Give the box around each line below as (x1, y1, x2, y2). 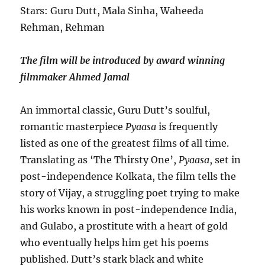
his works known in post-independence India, (20, 203, 237, 216)
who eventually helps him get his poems (20, 237, 209, 249)
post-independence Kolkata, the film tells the (20, 170, 237, 183)
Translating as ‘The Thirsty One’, (20, 154, 179, 166)
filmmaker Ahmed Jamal (20, 71, 130, 83)
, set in (209, 154, 241, 166)
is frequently (156, 121, 218, 133)
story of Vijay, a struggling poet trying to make (20, 187, 240, 199)
